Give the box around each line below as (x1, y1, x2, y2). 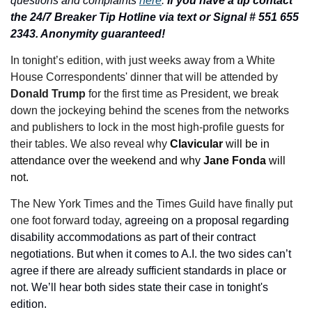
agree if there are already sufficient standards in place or (10, 265, 286, 277)
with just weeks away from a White (106, 54, 275, 67)
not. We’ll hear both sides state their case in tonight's (10, 281, 268, 294)
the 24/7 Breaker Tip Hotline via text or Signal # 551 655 (10, 11, 299, 24)
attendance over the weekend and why (10, 155, 203, 167)
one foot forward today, (10, 214, 125, 227)
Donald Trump (10, 88, 88, 100)
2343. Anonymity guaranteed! (10, 28, 165, 40)
